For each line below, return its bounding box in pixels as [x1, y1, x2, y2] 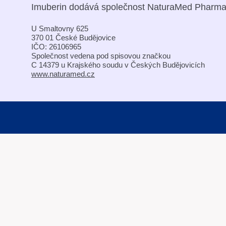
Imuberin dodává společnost [31, 2, 145, 12]
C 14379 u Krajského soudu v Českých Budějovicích [31, 61, 205, 70]
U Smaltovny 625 [31, 24, 88, 33]
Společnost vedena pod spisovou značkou [31, 51, 171, 61]
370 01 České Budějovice [31, 33, 116, 42]
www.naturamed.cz [31, 70, 95, 79]
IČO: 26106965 [31, 42, 81, 51]
